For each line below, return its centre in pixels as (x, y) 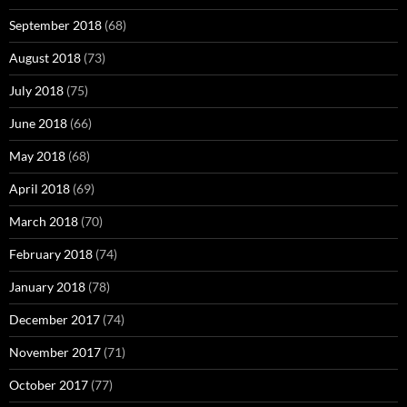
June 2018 (38, 123)
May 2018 (37, 156)
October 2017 (49, 385)
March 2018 (44, 221)
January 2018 (47, 287)
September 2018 (55, 25)
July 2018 (36, 90)
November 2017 (55, 352)
